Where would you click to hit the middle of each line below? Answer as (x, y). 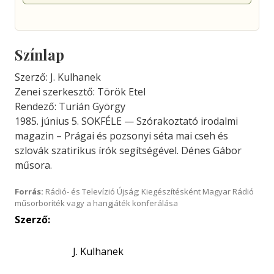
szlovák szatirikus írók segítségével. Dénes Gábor (128, 150)
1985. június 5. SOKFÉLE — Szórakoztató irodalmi (126, 121)
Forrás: (29, 191)
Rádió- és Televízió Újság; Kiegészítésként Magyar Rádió (149, 191)
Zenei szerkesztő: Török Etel (80, 92)
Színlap (39, 55)
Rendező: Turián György (70, 106)
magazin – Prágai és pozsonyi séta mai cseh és (121, 136)
